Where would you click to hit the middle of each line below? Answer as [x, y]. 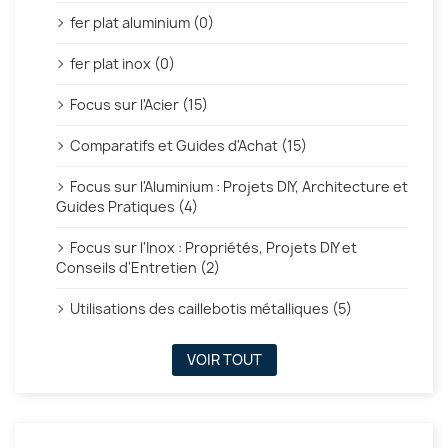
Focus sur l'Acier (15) [139, 105]
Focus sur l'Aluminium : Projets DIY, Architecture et [239, 187]
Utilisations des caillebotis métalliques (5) [211, 309]
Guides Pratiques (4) [127, 207]
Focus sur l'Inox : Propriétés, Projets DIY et [213, 248]
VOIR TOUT [224, 360]
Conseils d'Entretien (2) [138, 268]
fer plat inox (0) [122, 64]
